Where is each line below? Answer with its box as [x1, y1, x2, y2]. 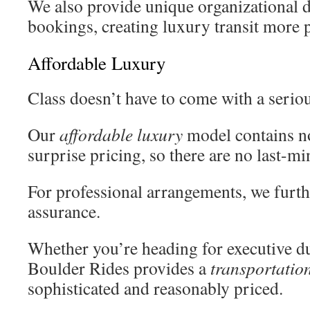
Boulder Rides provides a [28, 256, 210, 280]
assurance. [28, 199, 100, 223]
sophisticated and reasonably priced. [28, 276, 283, 300]
